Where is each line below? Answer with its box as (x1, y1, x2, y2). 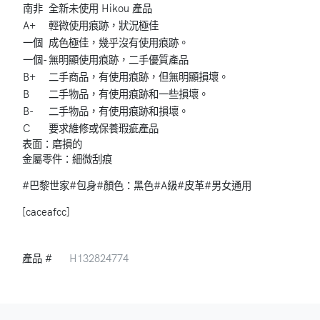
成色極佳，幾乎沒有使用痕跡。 (49, 36, 189, 50)
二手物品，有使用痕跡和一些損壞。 (49, 88, 209, 101)
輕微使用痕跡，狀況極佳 (49, 19, 159, 33)
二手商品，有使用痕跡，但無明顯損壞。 (49, 71, 229, 84)
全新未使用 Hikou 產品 (49, 2, 152, 16)
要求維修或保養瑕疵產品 (49, 122, 159, 136)
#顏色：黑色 (96, 179, 154, 192)
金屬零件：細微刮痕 (22, 152, 112, 166)
